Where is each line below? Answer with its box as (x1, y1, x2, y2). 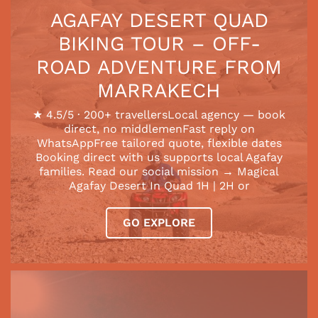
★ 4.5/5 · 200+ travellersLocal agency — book (33, 107, 285, 121)
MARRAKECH (97, 78, 221, 102)
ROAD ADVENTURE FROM (36, 55, 282, 79)
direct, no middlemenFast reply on (63, 121, 255, 136)
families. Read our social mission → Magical (39, 164, 279, 178)
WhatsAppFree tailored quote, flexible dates (36, 136, 282, 150)
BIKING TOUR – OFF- (57, 31, 261, 55)
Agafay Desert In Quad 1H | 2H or (68, 178, 250, 192)
